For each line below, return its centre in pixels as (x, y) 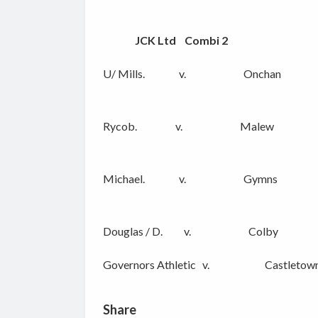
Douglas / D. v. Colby (190, 231)
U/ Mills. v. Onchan (192, 74)
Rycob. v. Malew (188, 126)
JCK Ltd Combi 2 (165, 40)
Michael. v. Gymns (190, 179)
